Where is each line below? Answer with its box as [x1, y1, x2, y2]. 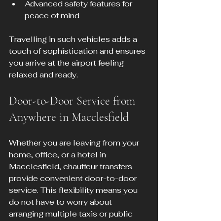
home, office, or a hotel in [9, 149, 108, 160]
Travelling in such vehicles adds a [9, 34, 139, 45]
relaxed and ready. [9, 70, 78, 80]
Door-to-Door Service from [9, 94, 138, 109]
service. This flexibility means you [9, 185, 140, 196]
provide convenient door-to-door [9, 173, 139, 184]
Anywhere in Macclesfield [9, 110, 129, 125]
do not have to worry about [9, 197, 114, 208]
